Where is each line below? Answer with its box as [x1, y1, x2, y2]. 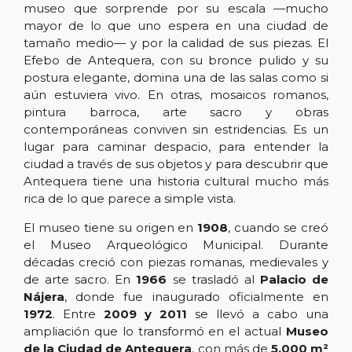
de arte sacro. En [24, 272, 137, 288]
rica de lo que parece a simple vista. [24, 191, 236, 207]
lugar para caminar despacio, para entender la [24, 139, 328, 155]
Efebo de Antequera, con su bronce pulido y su [24, 53, 328, 68]
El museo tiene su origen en [24, 220, 198, 236]
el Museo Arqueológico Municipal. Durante [24, 237, 328, 253]
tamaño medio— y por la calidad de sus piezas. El [24, 35, 328, 51]
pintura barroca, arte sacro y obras [24, 104, 328, 120]
